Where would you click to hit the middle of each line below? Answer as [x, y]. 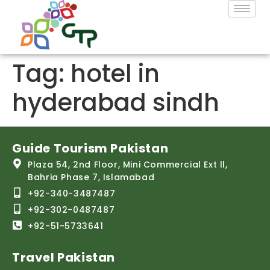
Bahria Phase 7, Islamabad [91, 177]
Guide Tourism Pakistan [90, 148]
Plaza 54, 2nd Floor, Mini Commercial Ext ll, [128, 165]
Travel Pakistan [64, 257]
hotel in [115, 74]
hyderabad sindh [116, 102]
